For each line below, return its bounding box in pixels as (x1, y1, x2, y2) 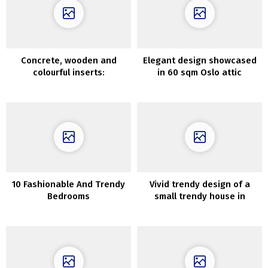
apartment (177, 78, 222, 90)
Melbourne (177, 203, 222, 214)
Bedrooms (47, 191, 90, 202)
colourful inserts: (32, 66, 105, 78)
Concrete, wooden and (20, 54, 117, 66)
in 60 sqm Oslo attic (157, 66, 242, 78)
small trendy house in (154, 191, 245, 202)
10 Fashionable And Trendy (12, 179, 125, 190)
